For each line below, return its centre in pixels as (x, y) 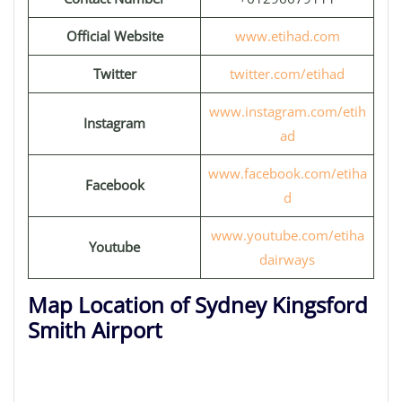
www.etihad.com (287, 36)
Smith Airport (95, 330)
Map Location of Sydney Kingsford (198, 305)
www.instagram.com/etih (287, 111)
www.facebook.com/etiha (287, 173)
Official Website (114, 36)
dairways (287, 259)
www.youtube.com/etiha (287, 235)
